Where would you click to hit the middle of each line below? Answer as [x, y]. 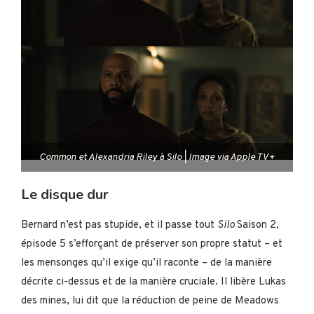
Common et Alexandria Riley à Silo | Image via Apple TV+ [157, 157]
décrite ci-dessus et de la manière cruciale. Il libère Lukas [153, 282]
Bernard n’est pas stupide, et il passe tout [119, 225]
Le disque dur [65, 194]
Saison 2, [258, 225]
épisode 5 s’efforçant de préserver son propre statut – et [152, 244]
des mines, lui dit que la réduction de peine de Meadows [150, 301]
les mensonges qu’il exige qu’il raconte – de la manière [146, 263]
